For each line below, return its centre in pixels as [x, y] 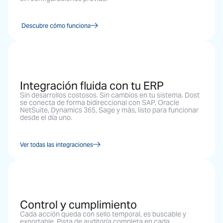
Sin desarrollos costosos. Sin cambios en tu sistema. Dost [110, 95]
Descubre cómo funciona [55, 25]
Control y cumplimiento [78, 204]
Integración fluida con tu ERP [92, 85]
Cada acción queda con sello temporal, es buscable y [103, 214]
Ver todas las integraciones [56, 144]
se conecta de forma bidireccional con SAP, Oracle [100, 102]
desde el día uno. [46, 117]
